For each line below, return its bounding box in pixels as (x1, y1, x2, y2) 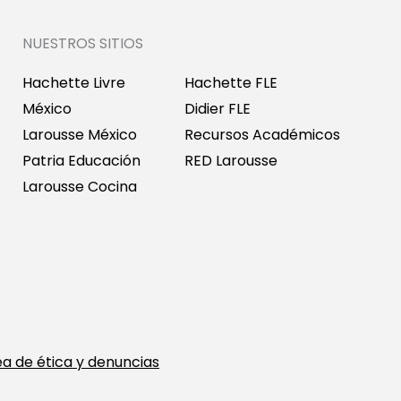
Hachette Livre (21, 72, 125, 93)
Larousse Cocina (21, 175, 137, 197)
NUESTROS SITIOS (21, 32, 143, 54)
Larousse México (21, 124, 137, 145)
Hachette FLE (183, 72, 277, 93)
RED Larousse (183, 149, 277, 171)
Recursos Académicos (183, 124, 340, 145)
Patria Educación (21, 149, 141, 171)
